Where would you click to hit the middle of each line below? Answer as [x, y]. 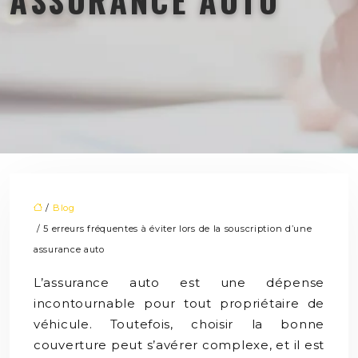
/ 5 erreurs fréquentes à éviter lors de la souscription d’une [173, 228]
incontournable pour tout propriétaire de [179, 303]
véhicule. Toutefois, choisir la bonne [179, 324]
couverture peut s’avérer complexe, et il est [179, 344]
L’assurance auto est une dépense [179, 282]
